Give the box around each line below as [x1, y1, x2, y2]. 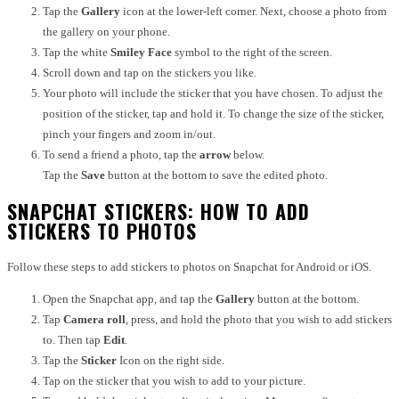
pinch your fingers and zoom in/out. [43, 126, 216, 141]
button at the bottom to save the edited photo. [105, 167, 328, 182]
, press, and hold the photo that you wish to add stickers [126, 313, 392, 326]
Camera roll [63, 313, 126, 326]
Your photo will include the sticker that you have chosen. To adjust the [43, 85, 383, 100]
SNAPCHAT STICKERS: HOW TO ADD [7, 196, 310, 225]
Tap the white [43, 45, 110, 59]
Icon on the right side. [117, 354, 224, 367]
